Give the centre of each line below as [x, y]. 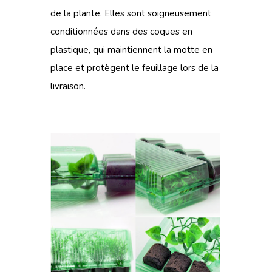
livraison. [68, 86]
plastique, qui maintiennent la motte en [131, 50]
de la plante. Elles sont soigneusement [131, 13]
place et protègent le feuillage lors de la [134, 68]
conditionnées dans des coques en [121, 32]
